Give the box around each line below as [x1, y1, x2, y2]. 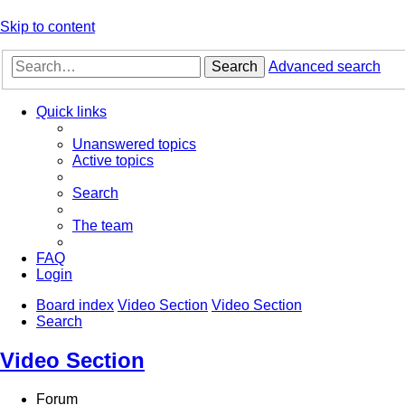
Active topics [72, 153, 154, 169]
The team [72, 218, 133, 234]
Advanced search [268, 59, 381, 75]
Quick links [36, 104, 107, 120]
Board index [36, 297, 114, 314]
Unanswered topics [72, 137, 196, 153]
